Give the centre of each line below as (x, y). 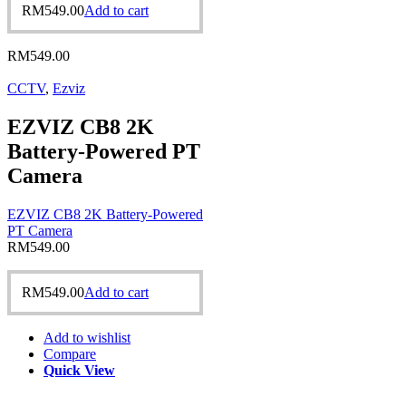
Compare (70, 354)
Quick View (79, 370)
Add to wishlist (87, 338)
